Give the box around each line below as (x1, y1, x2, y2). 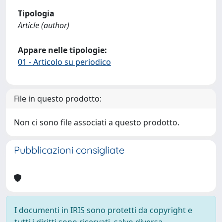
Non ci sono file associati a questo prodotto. (14, 117, 179, 128)
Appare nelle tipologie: (18, 45, 107, 55)
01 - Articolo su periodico (18, 56, 111, 67)
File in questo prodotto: (14, 93, 102, 104)
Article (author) (18, 20, 69, 31)
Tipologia (18, 8, 55, 19)
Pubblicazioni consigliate (14, 144, 124, 156)
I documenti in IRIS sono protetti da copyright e (14, 205, 192, 216)
